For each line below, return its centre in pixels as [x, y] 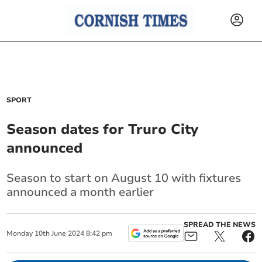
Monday [20, 233]
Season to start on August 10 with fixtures [124, 178]
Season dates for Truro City [103, 129]
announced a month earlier [80, 192]
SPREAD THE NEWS [219, 225]
